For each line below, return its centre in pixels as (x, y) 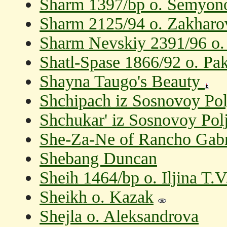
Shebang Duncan (98, 158)
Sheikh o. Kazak (97, 197)
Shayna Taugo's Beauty (122, 81)
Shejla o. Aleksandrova (119, 216)
